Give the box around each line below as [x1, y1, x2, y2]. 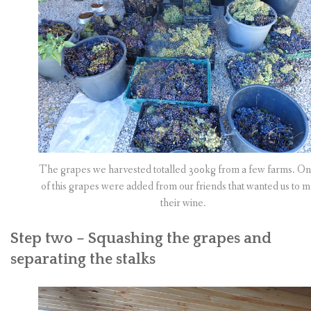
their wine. [160, 196, 206, 210]
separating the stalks [10, 251, 155, 268]
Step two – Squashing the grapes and [10, 230, 271, 247]
